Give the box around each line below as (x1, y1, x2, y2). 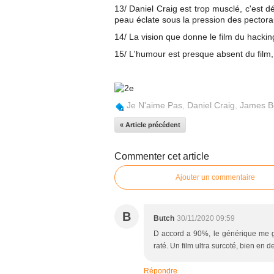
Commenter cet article (114, 151, 209, 161)
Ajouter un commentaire (176, 173, 255, 182)
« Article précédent (120, 121, 180, 128)
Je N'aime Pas (127, 100, 182, 110)
